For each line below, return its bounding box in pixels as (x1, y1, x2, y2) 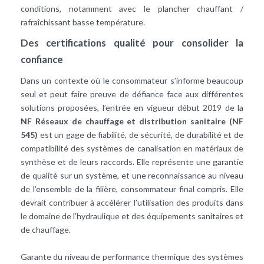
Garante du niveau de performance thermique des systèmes (21, 251, 243, 262)
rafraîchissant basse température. (21, 16, 145, 27)
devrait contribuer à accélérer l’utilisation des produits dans (21, 197, 243, 207)
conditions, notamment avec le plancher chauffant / (21, 3, 243, 14)
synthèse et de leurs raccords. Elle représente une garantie (21, 156, 243, 167)
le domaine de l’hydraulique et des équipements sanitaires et (21, 210, 243, 221)
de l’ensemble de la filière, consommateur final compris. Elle (21, 183, 243, 194)
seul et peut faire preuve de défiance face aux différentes (21, 88, 243, 99)
